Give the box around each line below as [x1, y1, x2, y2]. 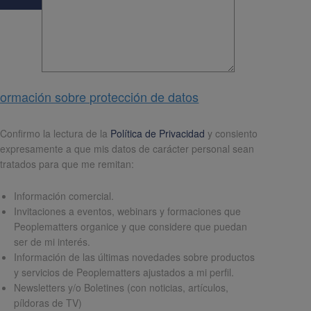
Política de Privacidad [110, 126, 205, 140]
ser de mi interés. [14, 235, 91, 249]
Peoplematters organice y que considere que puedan [14, 219, 248, 233]
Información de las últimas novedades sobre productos [14, 250, 255, 264]
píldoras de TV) [14, 296, 83, 310]
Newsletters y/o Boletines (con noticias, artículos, [14, 280, 229, 294]
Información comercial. [14, 189, 115, 203]
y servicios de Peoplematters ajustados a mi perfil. [14, 265, 235, 279]
